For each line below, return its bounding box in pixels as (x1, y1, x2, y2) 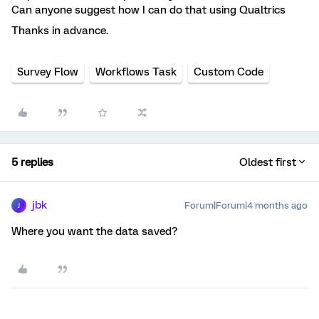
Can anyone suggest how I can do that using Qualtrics (11, 4, 286, 16)
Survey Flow (17, 66, 78, 78)
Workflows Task (95, 66, 177, 78)
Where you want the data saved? (11, 225, 177, 238)
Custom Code (194, 66, 263, 78)
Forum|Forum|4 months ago (184, 200, 308, 211)
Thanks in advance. (11, 24, 108, 37)
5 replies (11, 156, 53, 169)
